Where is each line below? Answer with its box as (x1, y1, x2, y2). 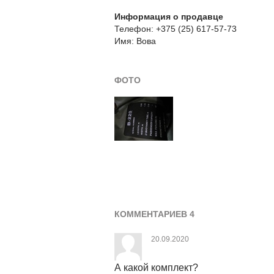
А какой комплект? (114, 262, 198, 273)
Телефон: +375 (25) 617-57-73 (114, 24, 237, 34)
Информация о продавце (114, 12, 223, 21)
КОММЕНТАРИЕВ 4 (114, 209, 194, 219)
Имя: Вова (114, 36, 156, 46)
